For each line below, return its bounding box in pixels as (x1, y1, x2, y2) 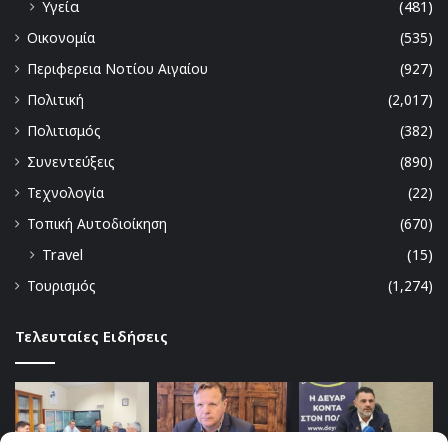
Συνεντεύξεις (27, 152, 115, 172)
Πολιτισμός (27, 121, 101, 141)
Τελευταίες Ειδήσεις (15, 326, 168, 347)
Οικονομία (27, 28, 95, 48)
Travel (42, 245, 83, 265)
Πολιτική (27, 90, 84, 110)
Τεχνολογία (27, 183, 104, 203)
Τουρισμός (27, 276, 96, 296)
